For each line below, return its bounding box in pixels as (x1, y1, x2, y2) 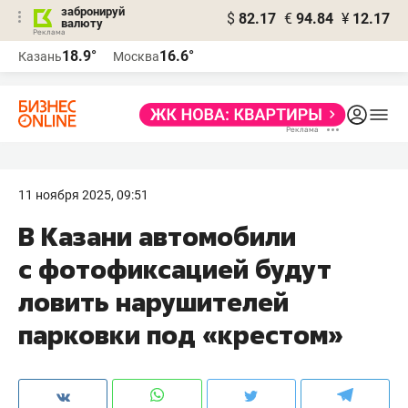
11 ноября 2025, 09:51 (18, 188, 148, 202)
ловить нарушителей (18, 285, 289, 319)
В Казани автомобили (18, 219, 296, 253)
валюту (61, 16, 103, 30)
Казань (18, 49, 62, 64)
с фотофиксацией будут (18, 252, 331, 286)
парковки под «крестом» (18, 318, 343, 352)
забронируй (61, 5, 125, 18)
